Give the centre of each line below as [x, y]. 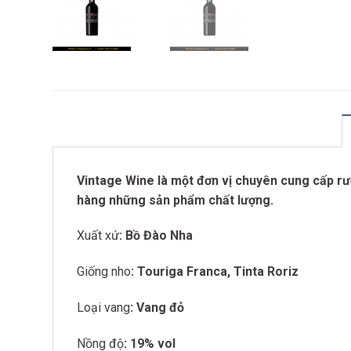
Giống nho [104, 272]
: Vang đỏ [157, 307]
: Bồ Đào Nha [156, 236]
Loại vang [103, 307]
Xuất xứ [98, 236]
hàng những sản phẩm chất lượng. [175, 200]
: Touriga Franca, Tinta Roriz [215, 272]
